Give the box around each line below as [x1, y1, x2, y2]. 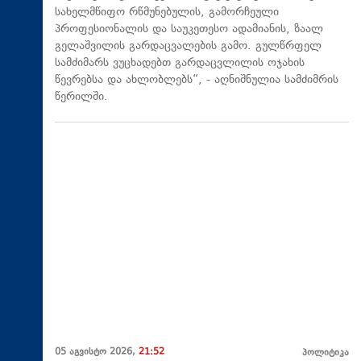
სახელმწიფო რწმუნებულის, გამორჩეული [55, 4, 279, 22]
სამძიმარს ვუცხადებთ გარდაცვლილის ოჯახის [55, 55, 305, 73]
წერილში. [55, 89, 108, 106]
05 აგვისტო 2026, [55, 345, 139, 359]
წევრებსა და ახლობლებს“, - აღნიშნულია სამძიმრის [55, 72, 338, 89]
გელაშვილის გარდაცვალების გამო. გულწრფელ [55, 38, 322, 56]
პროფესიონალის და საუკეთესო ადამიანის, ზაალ [55, 21, 323, 39]
